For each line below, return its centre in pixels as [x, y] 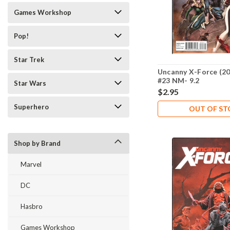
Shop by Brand [37, 143]
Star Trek [29, 60]
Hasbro [32, 206]
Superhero [31, 107]
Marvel [31, 164]
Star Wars [30, 83]
